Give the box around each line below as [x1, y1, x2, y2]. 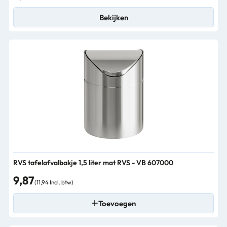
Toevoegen [98, 198, 136, 208]
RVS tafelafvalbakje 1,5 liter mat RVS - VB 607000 [13, 158, 173, 167]
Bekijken [99, 12, 128, 22]
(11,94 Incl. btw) [34, 178, 73, 186]
